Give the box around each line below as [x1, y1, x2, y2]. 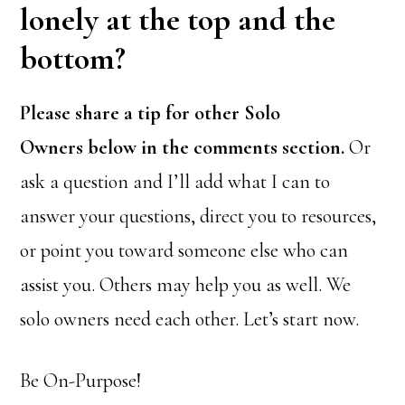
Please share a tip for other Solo [20, 101, 281, 125]
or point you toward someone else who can [20, 239, 349, 262]
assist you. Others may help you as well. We [20, 273, 352, 297]
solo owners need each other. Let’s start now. [20, 307, 360, 331]
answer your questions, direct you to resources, [20, 204, 377, 228]
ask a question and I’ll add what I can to [20, 170, 331, 193]
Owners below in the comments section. [20, 136, 345, 159]
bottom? [20, 39, 127, 78]
